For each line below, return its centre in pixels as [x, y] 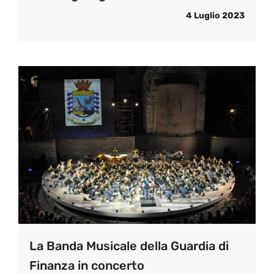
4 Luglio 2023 [215, 16]
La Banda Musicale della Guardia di [129, 246]
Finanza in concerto [87, 265]
